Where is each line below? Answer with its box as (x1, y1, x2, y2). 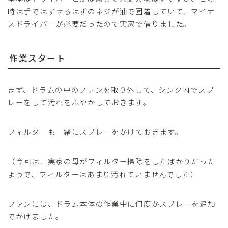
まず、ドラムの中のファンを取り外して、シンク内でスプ (8, 84, 215, 95)
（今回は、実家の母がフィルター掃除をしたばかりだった (8, 156, 216, 167)
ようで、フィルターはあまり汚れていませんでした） (8, 168, 198, 180)
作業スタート (9, 52, 66, 65)
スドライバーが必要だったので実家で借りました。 (8, 18, 192, 30)
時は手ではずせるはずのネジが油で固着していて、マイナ (8, 6, 215, 17)
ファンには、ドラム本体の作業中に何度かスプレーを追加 (8, 198, 216, 209)
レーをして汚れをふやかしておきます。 (8, 97, 151, 108)
